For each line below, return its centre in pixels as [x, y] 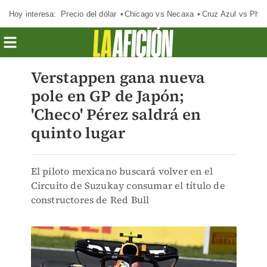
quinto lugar [78, 133]
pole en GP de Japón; [108, 96]
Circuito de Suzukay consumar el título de [128, 185]
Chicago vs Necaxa [159, 14]
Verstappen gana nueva [118, 77]
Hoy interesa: [33, 14]
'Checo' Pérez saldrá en [116, 114]
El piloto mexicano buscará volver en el [122, 171]
